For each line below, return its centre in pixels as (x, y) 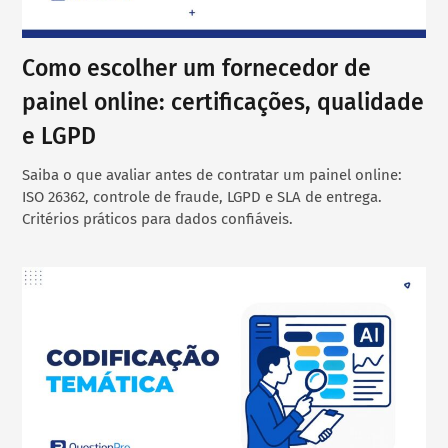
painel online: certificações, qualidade (223, 101)
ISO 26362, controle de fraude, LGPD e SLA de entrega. (202, 196)
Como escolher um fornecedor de (197, 67)
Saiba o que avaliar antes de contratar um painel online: (212, 174)
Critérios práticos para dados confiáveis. (158, 218)
